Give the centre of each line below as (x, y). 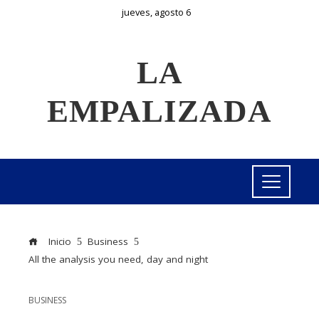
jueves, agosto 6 (156, 12)
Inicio (58, 241)
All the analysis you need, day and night (118, 259)
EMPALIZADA (159, 111)
